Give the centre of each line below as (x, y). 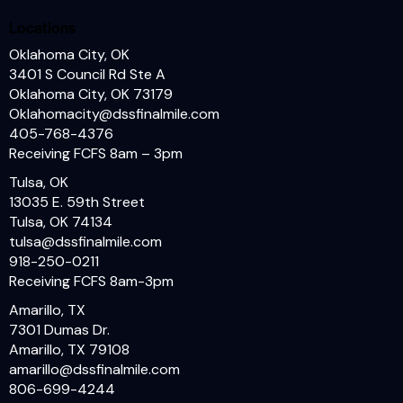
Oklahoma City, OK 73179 (91, 94)
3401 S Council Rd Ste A (87, 75)
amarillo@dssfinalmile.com (94, 369)
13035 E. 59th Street (77, 202)
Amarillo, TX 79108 (69, 349)
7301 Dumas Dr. (59, 329)
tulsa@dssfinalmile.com (85, 242)
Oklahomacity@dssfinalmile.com (114, 114)
